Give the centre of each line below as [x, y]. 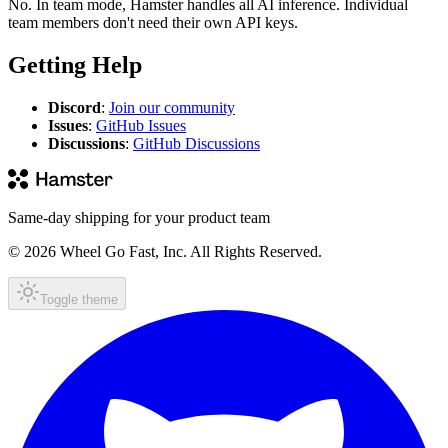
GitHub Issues [141, 125]
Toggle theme [79, 299]
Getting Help [75, 64]
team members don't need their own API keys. [153, 22]
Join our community [172, 107]
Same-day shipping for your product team [139, 217]
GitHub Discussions [196, 143]
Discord [74, 107]
